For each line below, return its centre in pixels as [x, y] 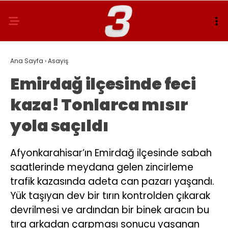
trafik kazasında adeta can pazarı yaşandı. [112, 181]
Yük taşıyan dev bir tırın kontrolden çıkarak [110, 196]
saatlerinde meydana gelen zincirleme [102, 167]
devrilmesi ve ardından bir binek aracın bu [110, 210]
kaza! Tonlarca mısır [99, 105]
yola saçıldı [60, 125]
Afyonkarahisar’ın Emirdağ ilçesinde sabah [111, 153]
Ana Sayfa [27, 61]
